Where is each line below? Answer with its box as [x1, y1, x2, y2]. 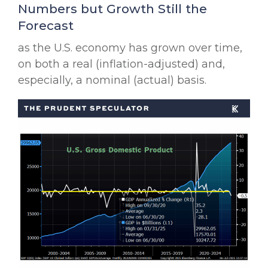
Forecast [18, 17, 74, 33]
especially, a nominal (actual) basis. [18, 73, 206, 87]
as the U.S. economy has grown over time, [18, 41, 242, 54]
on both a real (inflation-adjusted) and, [18, 57, 225, 71]
